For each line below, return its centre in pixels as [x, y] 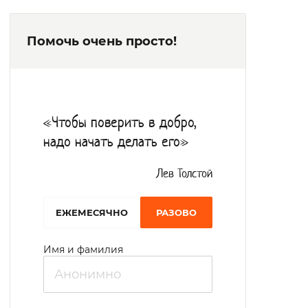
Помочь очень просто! [102, 42]
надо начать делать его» [116, 143]
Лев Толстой [185, 175]
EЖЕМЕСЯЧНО [92, 213]
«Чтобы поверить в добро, [120, 124]
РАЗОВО [176, 213]
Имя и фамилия [83, 250]
